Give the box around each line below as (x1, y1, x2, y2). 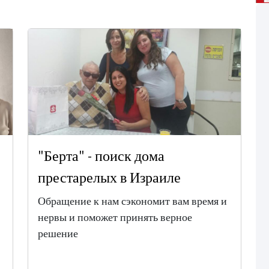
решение (38, 226, 78, 240)
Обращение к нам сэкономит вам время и (38, 194, 227, 208)
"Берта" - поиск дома (38, 146, 165, 165)
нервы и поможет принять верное (38, 210, 192, 224)
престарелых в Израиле (38, 168, 181, 187)
